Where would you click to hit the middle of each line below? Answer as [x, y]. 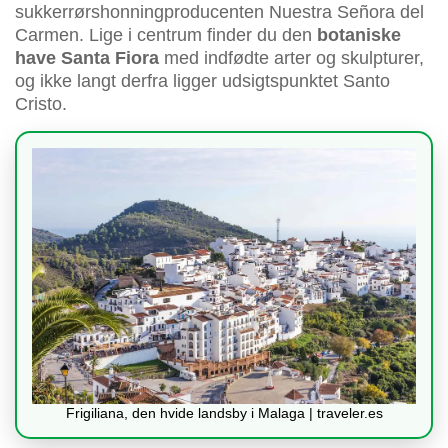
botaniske [359, 35]
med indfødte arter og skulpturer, [291, 58]
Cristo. [41, 104]
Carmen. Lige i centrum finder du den [166, 35]
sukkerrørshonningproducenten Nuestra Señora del [219, 12]
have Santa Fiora [87, 58]
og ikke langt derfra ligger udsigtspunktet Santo [202, 81]
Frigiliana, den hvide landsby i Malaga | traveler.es [224, 413]
